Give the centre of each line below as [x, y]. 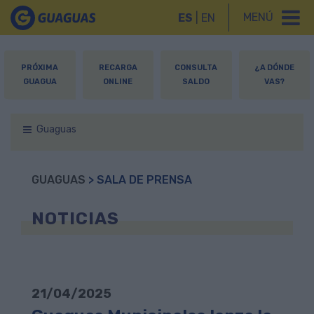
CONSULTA [196, 68]
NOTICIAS [75, 219]
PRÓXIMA [40, 68]
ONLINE [118, 82]
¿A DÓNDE [274, 68]
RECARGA [118, 68]
